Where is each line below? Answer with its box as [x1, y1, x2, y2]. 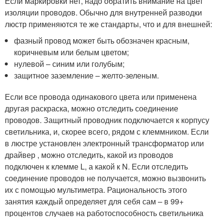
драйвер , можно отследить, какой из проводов [5, 149, 173, 161]
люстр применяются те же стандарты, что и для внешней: [5, 18, 212, 30]
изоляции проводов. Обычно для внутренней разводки [5, 7, 202, 18]
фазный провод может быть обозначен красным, [14, 35, 190, 46]
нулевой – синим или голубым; [14, 58, 125, 70]
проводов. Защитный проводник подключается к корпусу [5, 114, 209, 126]
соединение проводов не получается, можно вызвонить [5, 172, 206, 184]
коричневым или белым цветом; [14, 46, 129, 58]
